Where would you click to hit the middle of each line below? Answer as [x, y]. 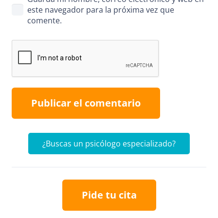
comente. [45, 20]
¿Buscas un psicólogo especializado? [109, 143]
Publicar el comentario [86, 103]
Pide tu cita [109, 195]
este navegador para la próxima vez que [101, 9]
